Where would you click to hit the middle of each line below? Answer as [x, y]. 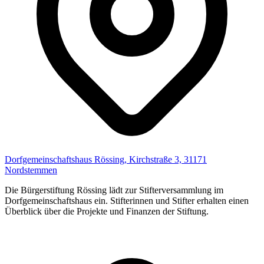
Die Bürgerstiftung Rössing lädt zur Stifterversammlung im [114, 190]
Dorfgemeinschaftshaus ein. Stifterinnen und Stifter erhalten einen [127, 200]
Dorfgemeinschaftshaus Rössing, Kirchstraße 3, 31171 [106, 159]
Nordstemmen [31, 170]
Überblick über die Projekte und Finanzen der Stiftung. [107, 211]
